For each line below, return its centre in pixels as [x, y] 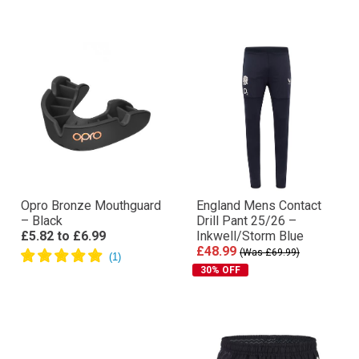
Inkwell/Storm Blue [250, 236]
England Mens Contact [259, 206]
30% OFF [220, 270]
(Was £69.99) [270, 252]
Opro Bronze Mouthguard [91, 206]
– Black [42, 221]
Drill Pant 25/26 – [246, 221]
